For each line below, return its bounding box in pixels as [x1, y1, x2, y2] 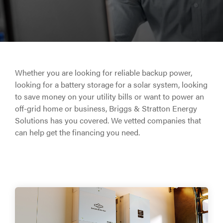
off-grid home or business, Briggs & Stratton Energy [15, 102, 197, 114]
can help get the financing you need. [15, 126, 140, 138]
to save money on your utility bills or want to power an [15, 90, 204, 102]
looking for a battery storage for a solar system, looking [15, 78, 208, 90]
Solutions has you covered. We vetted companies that [15, 114, 201, 126]
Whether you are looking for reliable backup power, [15, 66, 192, 78]
